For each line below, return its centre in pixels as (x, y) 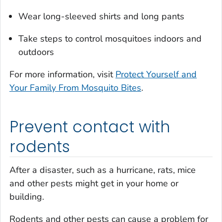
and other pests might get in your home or (94, 184)
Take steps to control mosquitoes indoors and (110, 38)
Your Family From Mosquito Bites (75, 87)
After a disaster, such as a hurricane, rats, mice (103, 170)
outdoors (36, 52)
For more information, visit (62, 74)
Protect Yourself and (156, 74)
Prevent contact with (90, 127)
